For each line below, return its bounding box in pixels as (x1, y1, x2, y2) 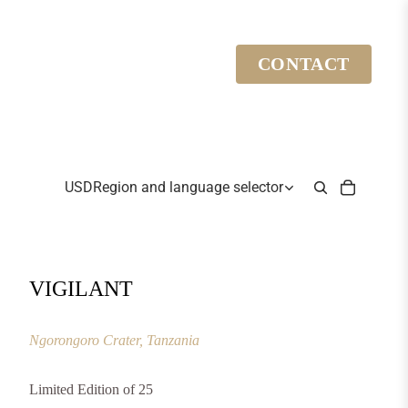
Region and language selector (92, 178, 283, 196)
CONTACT (257, 53, 350, 74)
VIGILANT (29, 276, 133, 301)
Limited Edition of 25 (29, 381, 153, 397)
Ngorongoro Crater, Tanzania (29, 332, 199, 349)
